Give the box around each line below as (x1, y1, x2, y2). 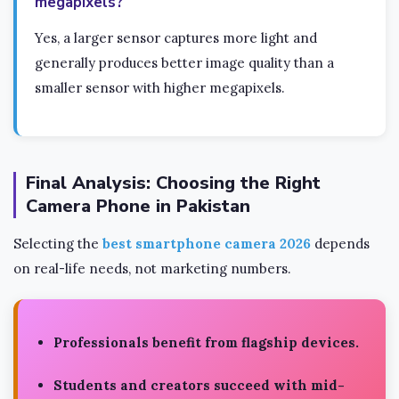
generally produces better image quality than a (35, 53, 334, 71)
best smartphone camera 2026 (102, 234, 311, 252)
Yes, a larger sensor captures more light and (35, 28, 317, 46)
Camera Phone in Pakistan (26, 193, 250, 218)
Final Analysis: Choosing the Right (26, 170, 321, 195)
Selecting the (13, 234, 102, 252)
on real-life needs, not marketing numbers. (13, 259, 291, 277)
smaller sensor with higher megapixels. (35, 78, 285, 96)
